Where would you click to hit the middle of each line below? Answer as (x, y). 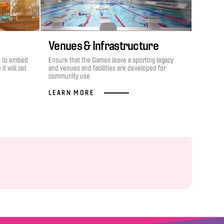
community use (69, 76)
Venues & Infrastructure (103, 45)
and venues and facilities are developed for (107, 68)
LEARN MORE (71, 92)
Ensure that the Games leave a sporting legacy (111, 60)
